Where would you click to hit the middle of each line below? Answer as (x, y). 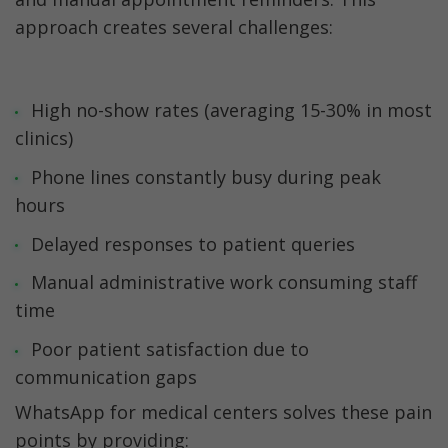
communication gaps (106, 377)
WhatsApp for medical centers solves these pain (223, 411)
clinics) (44, 138)
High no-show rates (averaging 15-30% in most (231, 110)
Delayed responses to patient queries (192, 243)
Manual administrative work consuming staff (223, 282)
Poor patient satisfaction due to (169, 349)
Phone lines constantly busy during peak (205, 176)
